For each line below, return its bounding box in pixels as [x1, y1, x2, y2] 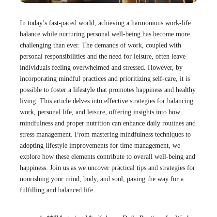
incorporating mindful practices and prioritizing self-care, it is [20, 75, 190, 82]
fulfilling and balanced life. [20, 186, 95, 194]
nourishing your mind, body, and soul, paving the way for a [20, 175, 184, 183]
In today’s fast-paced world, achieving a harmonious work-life [20, 19, 191, 27]
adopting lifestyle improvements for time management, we [20, 141, 180, 149]
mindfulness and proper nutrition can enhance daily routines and [20, 119, 196, 127]
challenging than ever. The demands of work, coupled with [20, 41, 181, 49]
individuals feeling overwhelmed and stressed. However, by [20, 63, 183, 71]
